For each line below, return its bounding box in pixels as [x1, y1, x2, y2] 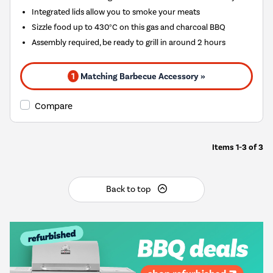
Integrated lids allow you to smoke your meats [32, 7, 200, 17]
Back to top [106, 184, 152, 195]
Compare [35, 101, 73, 112]
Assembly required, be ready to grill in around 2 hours [32, 37, 226, 48]
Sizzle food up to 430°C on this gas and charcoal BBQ [32, 22, 226, 32]
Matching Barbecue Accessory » [79, 71, 205, 82]
